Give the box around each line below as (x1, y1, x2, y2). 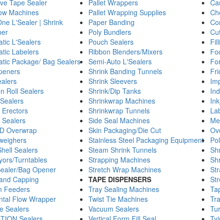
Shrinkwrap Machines (88, 96, 155, 106)
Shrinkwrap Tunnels (88, 106, 150, 115)
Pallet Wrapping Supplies (88, 7, 166, 17)
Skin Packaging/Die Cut (88, 125, 161, 135)
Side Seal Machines (88, 115, 150, 125)
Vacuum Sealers (88, 204, 139, 214)
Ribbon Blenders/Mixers (88, 47, 163, 56)
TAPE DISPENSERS (88, 174, 151, 184)
